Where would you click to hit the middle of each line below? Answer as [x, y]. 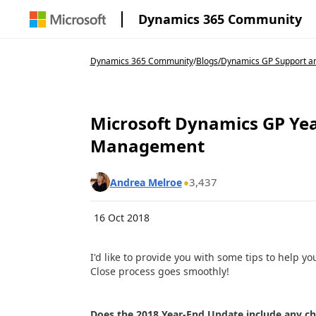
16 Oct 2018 [121, 218]
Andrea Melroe [146, 182]
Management [147, 146]
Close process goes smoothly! [159, 271]
